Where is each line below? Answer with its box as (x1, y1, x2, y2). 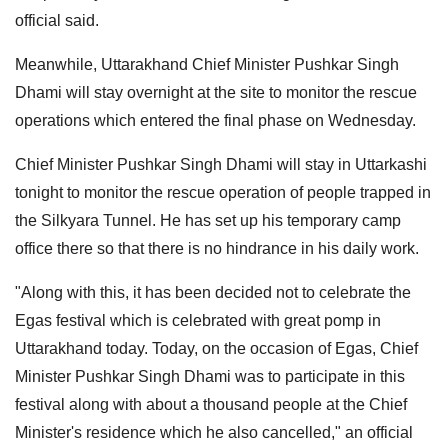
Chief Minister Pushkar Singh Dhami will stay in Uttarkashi (15, 155, 427, 173)
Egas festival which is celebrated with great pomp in (15, 311, 381, 329)
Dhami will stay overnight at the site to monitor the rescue (15, 83, 417, 101)
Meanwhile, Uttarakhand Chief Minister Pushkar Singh (15, 55, 399, 73)
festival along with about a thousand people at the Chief (15, 395, 407, 413)
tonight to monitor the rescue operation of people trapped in (15, 183, 431, 201)
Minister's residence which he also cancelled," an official (15, 423, 413, 441)
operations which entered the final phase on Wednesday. (15, 111, 416, 129)
